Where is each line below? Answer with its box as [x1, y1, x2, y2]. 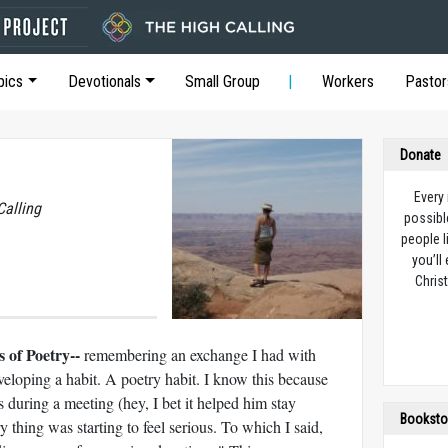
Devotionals [67, 72, 141, 91]
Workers [322, 72, 375, 91]
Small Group [185, 72, 261, 91]
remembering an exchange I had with [84, 344, 316, 365]
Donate [400, 147, 442, 163]
